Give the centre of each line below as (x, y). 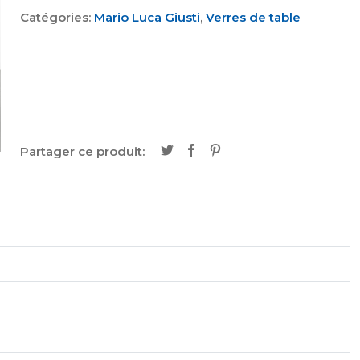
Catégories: (57, 17)
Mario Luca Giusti (147, 17)
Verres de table (253, 17)
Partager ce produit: (82, 151)
